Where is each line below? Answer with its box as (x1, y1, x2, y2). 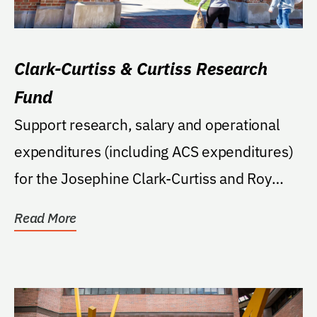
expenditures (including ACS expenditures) (14, 141, 294, 161)
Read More (14, 209, 77, 226)
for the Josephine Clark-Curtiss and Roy (14, 168, 62, 188)
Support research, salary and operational (14, 114, 280, 134)
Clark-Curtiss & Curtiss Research (14, 57, 267, 80)
